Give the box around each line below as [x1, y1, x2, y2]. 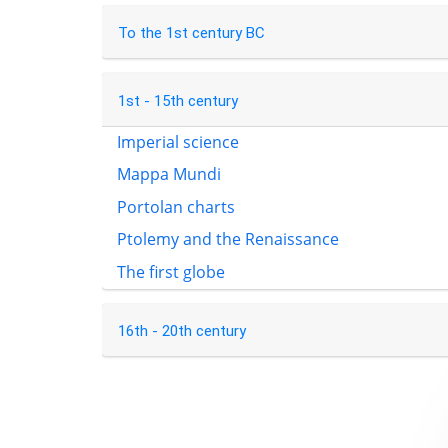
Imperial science [117, 130, 239, 153]
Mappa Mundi [117, 163, 221, 186]
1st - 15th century [117, 92, 238, 111]
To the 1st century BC [117, 24, 265, 43]
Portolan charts [117, 195, 235, 218]
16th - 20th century [117, 322, 246, 341]
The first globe [117, 260, 225, 283]
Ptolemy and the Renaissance [117, 228, 339, 251]
